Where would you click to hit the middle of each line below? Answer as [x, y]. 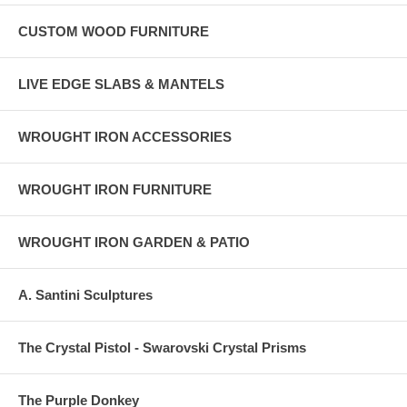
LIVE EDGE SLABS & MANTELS [121, 84]
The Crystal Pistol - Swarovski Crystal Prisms [162, 348]
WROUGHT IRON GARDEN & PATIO [134, 243]
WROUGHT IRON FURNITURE [115, 190]
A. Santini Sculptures [85, 295]
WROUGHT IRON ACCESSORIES [125, 137]
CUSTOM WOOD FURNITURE [114, 32]
